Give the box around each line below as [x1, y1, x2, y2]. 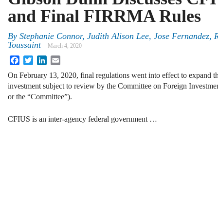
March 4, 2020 [48, 42, 82, 50]
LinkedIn [47, 55, 75, 64]
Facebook [19, 55, 50, 64]
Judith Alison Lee [87, 31, 149, 41]
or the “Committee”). [8, 92, 72, 101]
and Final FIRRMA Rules [8, 6, 201, 26]
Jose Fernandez [154, 31, 209, 41]
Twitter [33, 55, 55, 64]
